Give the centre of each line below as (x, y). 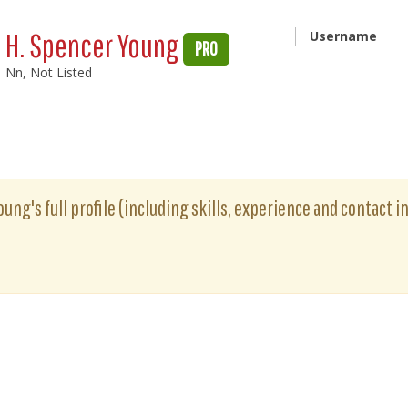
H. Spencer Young (95, 45)
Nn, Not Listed (49, 72)
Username (343, 36)
